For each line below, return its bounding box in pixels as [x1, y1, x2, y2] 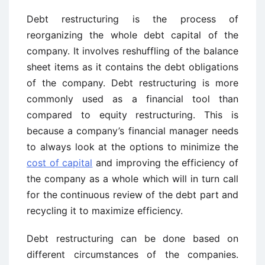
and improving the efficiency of [92, 157, 239, 169]
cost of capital [27, 157, 93, 169]
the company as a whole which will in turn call [27, 173, 238, 185]
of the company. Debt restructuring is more [27, 77, 238, 89]
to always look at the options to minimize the [27, 141, 238, 153]
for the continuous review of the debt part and [27, 189, 238, 201]
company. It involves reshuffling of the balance [27, 45, 238, 57]
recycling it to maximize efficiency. [27, 205, 183, 216]
